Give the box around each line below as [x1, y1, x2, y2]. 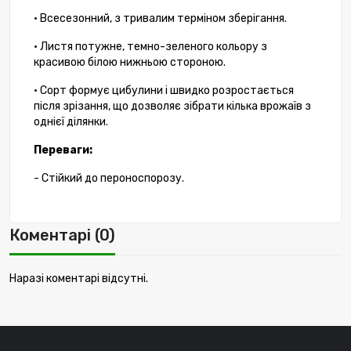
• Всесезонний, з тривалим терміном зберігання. [34, 12, 287, 26]
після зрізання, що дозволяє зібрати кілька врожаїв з [34, 100, 311, 114]
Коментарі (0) [9, 226, 115, 245]
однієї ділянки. [34, 115, 108, 129]
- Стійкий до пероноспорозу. [34, 172, 184, 186]
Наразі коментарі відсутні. [9, 272, 148, 286]
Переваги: [34, 143, 92, 157]
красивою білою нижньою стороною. [34, 56, 226, 70]
